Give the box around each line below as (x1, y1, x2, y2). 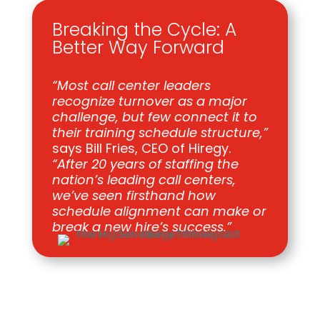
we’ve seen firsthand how (51, 186, 216, 204)
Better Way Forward (51, 35, 224, 60)
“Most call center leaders (51, 76, 211, 94)
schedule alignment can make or (51, 202, 266, 220)
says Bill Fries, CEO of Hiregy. (51, 139, 231, 157)
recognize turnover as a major (51, 92, 247, 110)
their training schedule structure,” (51, 124, 268, 141)
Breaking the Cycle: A (51, 17, 236, 42)
